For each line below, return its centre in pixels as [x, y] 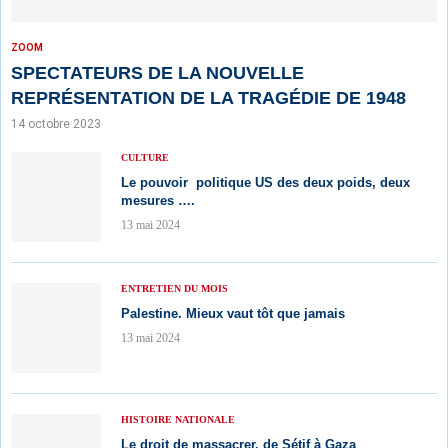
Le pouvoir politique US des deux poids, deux [265, 182]
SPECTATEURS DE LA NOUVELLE [157, 72]
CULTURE [145, 157]
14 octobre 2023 [56, 123]
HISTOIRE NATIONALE [178, 419]
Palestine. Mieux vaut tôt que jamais [233, 313]
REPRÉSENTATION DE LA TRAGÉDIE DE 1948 [208, 97]
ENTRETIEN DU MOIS [174, 288]
